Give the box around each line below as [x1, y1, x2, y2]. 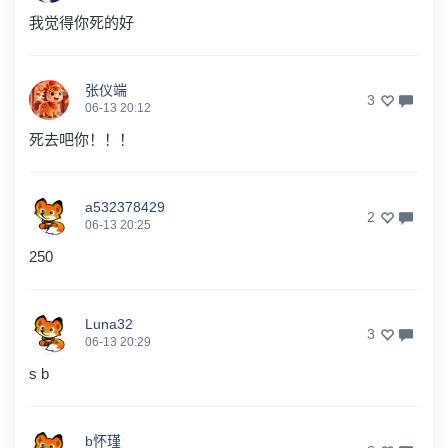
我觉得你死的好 [29, 13, 134, 31]
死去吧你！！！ [29, 130, 134, 148]
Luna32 [85, 315, 133, 332]
